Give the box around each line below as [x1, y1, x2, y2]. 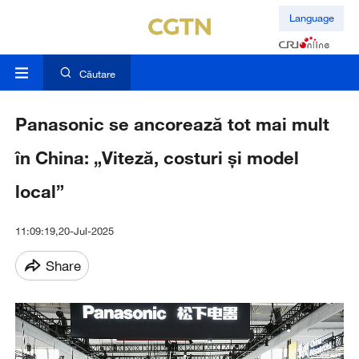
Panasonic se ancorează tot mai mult [14, 113, 329, 135]
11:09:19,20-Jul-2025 [14, 224, 114, 238]
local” [14, 180, 64, 203]
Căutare [79, 67, 115, 81]
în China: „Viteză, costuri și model [14, 147, 299, 169]
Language [288, 11, 334, 25]
